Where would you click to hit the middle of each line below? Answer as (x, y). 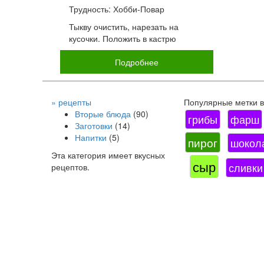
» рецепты (71, 102)
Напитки (91, 137)
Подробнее (136, 62)
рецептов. (70, 167)
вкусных (150, 155)
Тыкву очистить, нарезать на (124, 27)
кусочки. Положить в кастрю (123, 38)
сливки (246, 167)
